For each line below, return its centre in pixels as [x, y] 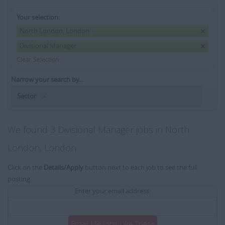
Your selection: [38, 17]
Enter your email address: [113, 191]
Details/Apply [64, 167]
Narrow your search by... [47, 79]
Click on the [26, 167]
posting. [20, 179]
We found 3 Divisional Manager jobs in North [98, 130]
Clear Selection [38, 59]
